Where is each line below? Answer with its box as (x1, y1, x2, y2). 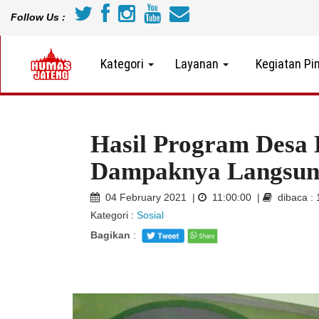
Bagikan (90, 229, 130, 241)
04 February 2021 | (100, 192, 198, 204)
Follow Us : (11, 11, 66, 23)
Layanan (175, 56, 221, 71)
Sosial (137, 209, 164, 221)
